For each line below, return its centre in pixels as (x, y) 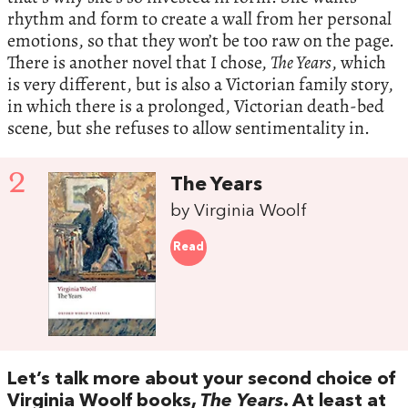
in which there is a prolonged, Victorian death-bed (196, 106)
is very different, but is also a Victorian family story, (200, 84)
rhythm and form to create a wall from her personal (199, 18)
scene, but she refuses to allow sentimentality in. (189, 127)
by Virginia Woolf (239, 211)
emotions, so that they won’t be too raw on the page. (201, 40)
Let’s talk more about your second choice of (201, 380)
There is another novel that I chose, (139, 62)
